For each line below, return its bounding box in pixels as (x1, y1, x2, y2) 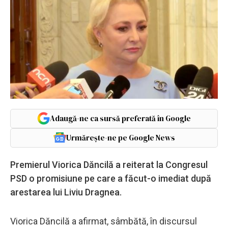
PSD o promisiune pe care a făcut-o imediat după (10, 173, 211, 184)
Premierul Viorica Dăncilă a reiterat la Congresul (10, 159, 208, 170)
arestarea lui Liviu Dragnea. (10, 186, 122, 197)
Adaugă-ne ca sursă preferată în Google (50, 112, 191, 124)
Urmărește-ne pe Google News (66, 132, 175, 143)
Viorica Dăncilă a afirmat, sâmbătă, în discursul (10, 215, 197, 226)
